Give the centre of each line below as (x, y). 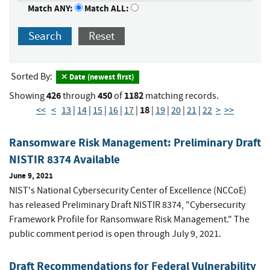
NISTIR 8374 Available (64, 160)
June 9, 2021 (31, 176)
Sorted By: (33, 77)
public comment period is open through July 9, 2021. (115, 234)
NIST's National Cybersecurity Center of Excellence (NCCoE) (128, 191)
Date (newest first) (101, 77)
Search (45, 36)
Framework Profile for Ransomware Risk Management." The (129, 220)
